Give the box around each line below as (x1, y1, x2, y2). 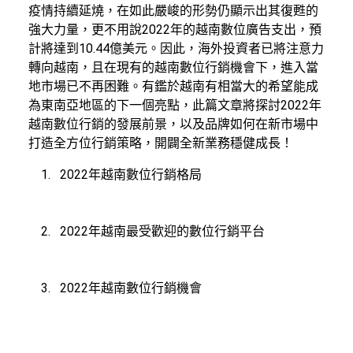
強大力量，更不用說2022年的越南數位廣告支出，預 (28, 22, 321, 38)
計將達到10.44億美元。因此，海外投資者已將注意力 (28, 41, 324, 57)
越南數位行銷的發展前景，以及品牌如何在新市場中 (28, 117, 318, 132)
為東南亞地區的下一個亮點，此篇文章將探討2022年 (28, 98, 321, 113)
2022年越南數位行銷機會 (60, 281, 202, 296)
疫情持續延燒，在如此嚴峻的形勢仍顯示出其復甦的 (28, 3, 318, 19)
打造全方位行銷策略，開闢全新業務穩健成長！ (28, 136, 293, 151)
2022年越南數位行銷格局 (60, 167, 202, 183)
